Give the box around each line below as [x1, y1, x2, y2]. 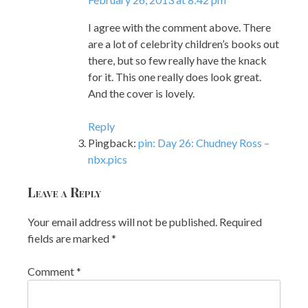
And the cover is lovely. [88, 86, 195, 100]
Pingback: [88, 135, 138, 149]
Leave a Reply [27, 182, 101, 201]
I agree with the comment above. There [88, 20, 271, 34]
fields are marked [27, 232, 111, 245]
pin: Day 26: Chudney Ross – [138, 135, 269, 149]
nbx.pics [88, 152, 127, 166]
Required [219, 215, 262, 229]
